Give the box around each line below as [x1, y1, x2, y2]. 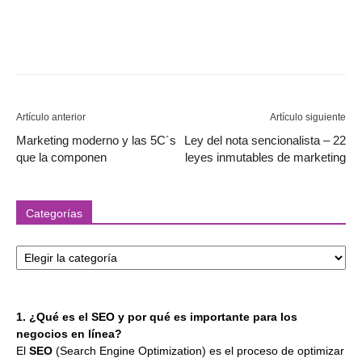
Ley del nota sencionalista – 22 [184, 133, 346, 147]
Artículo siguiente [270, 111, 346, 123]
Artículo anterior [16, 111, 86, 123]
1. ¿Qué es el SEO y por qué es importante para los [16, 309, 297, 323]
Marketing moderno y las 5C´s [16, 133, 176, 147]
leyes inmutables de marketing [185, 149, 346, 164]
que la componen [16, 149, 107, 164]
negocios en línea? [16, 326, 122, 340]
